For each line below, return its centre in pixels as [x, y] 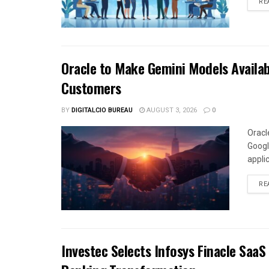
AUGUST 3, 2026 [171, 110]
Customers [91, 88]
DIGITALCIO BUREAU [102, 110]
